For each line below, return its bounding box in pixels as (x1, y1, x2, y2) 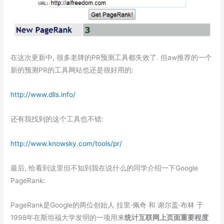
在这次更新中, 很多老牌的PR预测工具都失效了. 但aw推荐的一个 (10, 53, 212, 62)
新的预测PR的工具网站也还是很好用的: (10, 66, 134, 74)
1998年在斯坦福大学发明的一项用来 (10, 213, 125, 222)
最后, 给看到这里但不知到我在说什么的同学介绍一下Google (10, 164, 198, 172)
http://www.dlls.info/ (10, 90, 76, 99)
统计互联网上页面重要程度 (124, 213, 209, 222)
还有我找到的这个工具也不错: (10, 115, 104, 123)
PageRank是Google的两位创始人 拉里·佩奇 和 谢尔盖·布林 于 (10, 201, 204, 209)
